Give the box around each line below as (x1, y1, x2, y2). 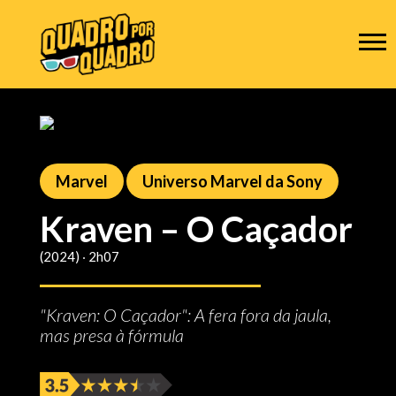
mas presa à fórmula (39, 324, 184, 346)
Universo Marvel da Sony (141, 171, 323, 191)
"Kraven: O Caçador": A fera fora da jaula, (39, 304, 331, 325)
